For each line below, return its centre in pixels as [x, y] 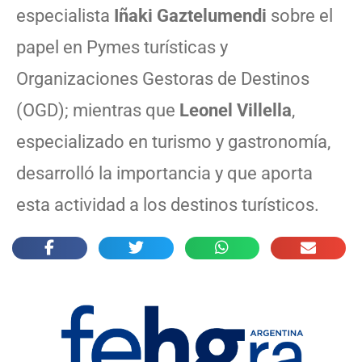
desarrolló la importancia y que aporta [164, 173]
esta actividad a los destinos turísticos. [168, 204]
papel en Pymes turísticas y [122, 47]
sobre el [300, 15]
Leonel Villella [236, 110]
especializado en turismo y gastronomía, [173, 141]
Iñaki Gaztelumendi [188, 15]
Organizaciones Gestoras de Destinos [163, 78]
